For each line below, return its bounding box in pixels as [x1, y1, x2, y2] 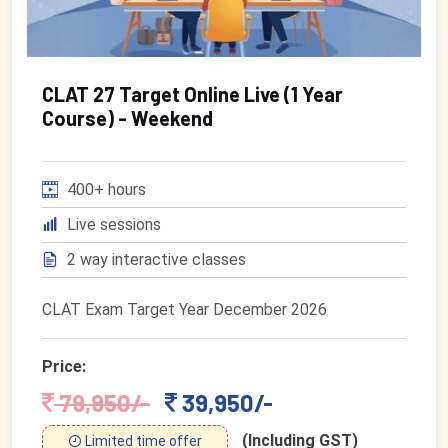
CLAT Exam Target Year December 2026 [42, 299, 327, 319]
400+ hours [63, 179, 146, 199]
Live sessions [63, 214, 161, 234]
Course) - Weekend [42, 105, 213, 130]
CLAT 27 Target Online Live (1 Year [42, 81, 343, 106]
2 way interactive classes [63, 249, 246, 269]
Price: [42, 356, 86, 376]
